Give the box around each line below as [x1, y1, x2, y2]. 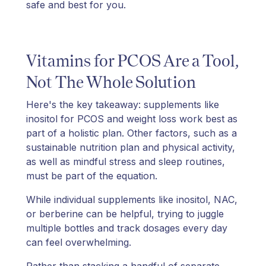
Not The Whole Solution [26, 71, 196, 92]
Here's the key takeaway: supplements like [26, 98, 219, 110]
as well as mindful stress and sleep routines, [26, 155, 225, 167]
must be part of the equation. [26, 169, 160, 182]
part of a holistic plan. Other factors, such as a [26, 126, 237, 139]
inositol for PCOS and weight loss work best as [26, 112, 237, 125]
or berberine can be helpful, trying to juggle [26, 207, 224, 220]
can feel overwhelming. [26, 236, 131, 248]
